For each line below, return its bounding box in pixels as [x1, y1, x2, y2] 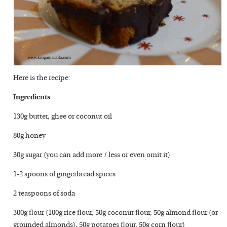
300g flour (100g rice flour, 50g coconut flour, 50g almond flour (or [13, 209, 218, 217]
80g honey [13, 132, 46, 140]
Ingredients [13, 94, 51, 101]
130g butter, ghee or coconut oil [13, 113, 112, 121]
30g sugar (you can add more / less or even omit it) [13, 152, 171, 159]
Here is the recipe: [13, 74, 71, 82]
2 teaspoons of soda [13, 190, 75, 198]
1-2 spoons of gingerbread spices [13, 171, 116, 178]
